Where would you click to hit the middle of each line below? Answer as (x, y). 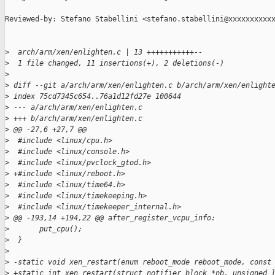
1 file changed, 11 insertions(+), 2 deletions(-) (117, 64)
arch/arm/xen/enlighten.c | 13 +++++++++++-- (106, 52)
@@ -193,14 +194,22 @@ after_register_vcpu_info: (112, 218)
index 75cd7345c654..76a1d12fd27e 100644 (95, 97)
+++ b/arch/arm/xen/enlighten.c (76, 119)
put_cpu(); (46, 229)
